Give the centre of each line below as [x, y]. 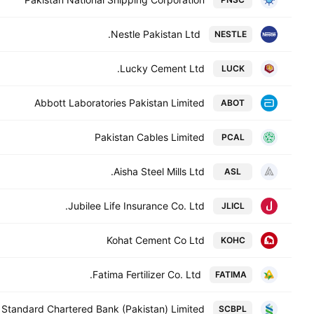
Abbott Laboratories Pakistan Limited [120, 103]
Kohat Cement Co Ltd [156, 240]
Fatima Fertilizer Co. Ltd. [147, 274]
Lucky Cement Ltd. [162, 68]
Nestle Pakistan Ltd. [156, 34]
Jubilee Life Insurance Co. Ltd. [136, 206]
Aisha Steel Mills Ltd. [159, 171]
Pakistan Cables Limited [150, 137]
